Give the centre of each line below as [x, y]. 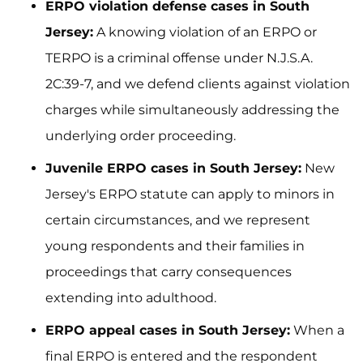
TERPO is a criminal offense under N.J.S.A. [179, 58]
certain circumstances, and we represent [178, 220]
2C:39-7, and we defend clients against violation [198, 84]
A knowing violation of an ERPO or [205, 32]
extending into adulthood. [131, 298]
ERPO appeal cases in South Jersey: [168, 330]
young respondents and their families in [175, 246]
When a [317, 330]
